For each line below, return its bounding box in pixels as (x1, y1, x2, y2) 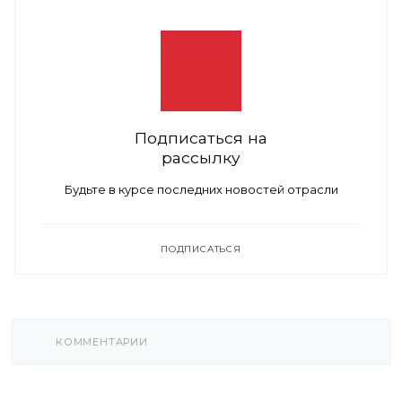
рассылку (162, 148, 240, 168)
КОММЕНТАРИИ (56, 336, 148, 349)
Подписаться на (135, 128, 267, 148)
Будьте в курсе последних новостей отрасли (64, 182, 338, 197)
